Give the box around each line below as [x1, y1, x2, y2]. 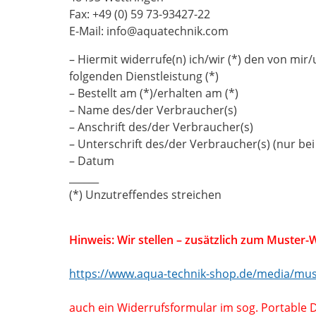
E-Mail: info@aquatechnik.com [69, 23, 229, 39]
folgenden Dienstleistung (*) [69, 68, 219, 84]
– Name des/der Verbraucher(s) [69, 102, 237, 118]
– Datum [69, 153, 114, 169]
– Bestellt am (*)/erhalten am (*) [69, 85, 238, 101]
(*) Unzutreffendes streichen [69, 187, 224, 202]
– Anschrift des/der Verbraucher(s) [69, 119, 253, 135]
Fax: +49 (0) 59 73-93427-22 [69, 6, 210, 22]
